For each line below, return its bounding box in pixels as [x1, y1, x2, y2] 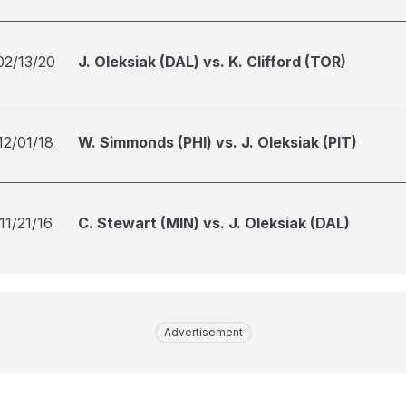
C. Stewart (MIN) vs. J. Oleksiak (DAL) [78, 214, 350, 232]
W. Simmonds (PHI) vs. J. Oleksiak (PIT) [78, 133, 357, 151]
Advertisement [163, 325, 243, 339]
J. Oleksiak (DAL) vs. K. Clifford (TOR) [78, 53, 346, 71]
